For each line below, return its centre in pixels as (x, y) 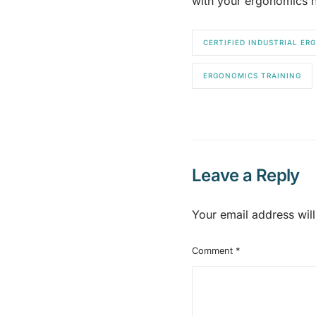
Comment (214, 250)
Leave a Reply (246, 175)
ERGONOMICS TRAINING (252, 75)
